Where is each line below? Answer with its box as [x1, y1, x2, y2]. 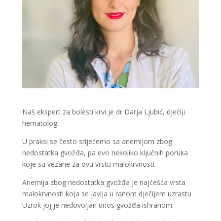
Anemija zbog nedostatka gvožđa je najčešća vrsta [22, 177, 185, 187]
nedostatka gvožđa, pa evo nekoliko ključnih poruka [22, 147, 188, 157]
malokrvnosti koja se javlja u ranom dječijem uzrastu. [22, 188, 193, 198]
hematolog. [22, 118, 59, 128]
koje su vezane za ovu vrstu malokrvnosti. [22, 159, 156, 169]
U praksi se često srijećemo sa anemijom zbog [22, 136, 172, 146]
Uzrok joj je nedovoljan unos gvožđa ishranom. [22, 200, 174, 210]
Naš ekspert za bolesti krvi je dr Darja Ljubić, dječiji [22, 107, 185, 116]
